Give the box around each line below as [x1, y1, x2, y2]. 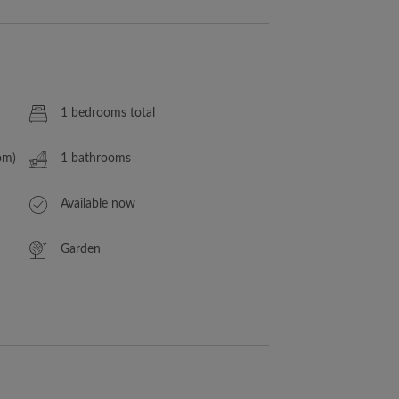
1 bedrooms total [61, 107, 156, 119]
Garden [61, 243, 102, 256]
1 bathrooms [61, 152, 132, 165]
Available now [61, 198, 136, 210]
